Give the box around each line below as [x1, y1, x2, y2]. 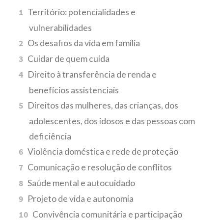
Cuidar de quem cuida [27, 54, 110, 64]
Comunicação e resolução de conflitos [27, 162, 172, 172]
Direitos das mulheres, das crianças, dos [27, 100, 179, 110]
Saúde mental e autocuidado [27, 178, 136, 188]
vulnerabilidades [28, 23, 92, 33]
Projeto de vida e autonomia [27, 193, 134, 204]
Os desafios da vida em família [27, 38, 140, 48]
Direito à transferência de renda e [27, 69, 157, 80]
